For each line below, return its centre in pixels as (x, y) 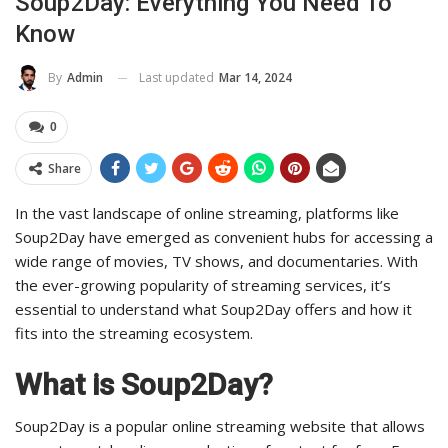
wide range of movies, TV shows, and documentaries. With (216, 261)
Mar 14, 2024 (255, 77)
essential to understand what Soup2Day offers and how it (213, 309)
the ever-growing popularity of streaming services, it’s (203, 285)
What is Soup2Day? (144, 385)
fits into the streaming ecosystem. (134, 333)
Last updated (178, 77)
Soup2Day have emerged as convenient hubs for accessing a (224, 237)
